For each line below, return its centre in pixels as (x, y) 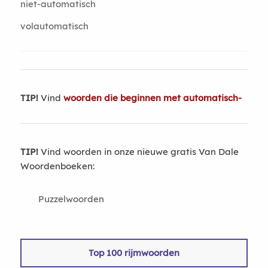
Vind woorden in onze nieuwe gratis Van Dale (138, 152)
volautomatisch (54, 26)
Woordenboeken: (57, 166)
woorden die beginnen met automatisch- (152, 98)
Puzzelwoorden (71, 199)
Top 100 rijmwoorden (134, 253)
